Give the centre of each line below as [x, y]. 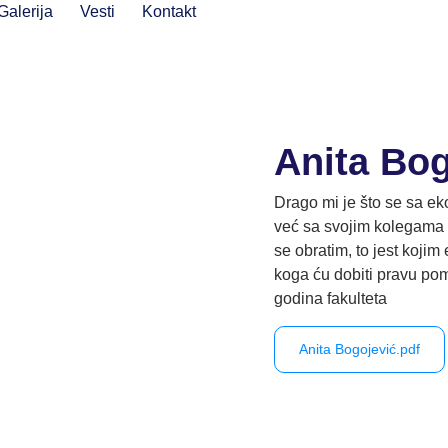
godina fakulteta [338, 299]
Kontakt [169, 11]
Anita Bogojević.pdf [359, 348]
